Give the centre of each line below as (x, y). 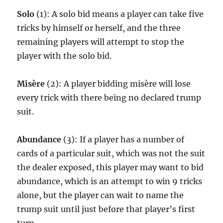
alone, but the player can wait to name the (101, 195)
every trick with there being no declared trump (109, 98)
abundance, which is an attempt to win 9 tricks (110, 181)
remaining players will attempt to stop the (101, 42)
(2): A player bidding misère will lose (118, 84)
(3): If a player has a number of (123, 139)
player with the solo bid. (64, 56)
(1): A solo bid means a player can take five (119, 14)
